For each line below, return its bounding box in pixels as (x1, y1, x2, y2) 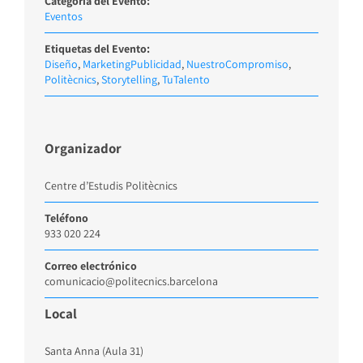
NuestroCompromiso (186, 56, 288, 71)
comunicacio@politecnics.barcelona (45, 273, 218, 288)
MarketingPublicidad (83, 56, 181, 71)
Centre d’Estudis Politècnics (45, 177, 177, 193)
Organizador (45, 139, 122, 157)
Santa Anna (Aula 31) (45, 343, 143, 358)
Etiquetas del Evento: (45, 41, 150, 56)
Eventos (45, 8, 83, 23)
